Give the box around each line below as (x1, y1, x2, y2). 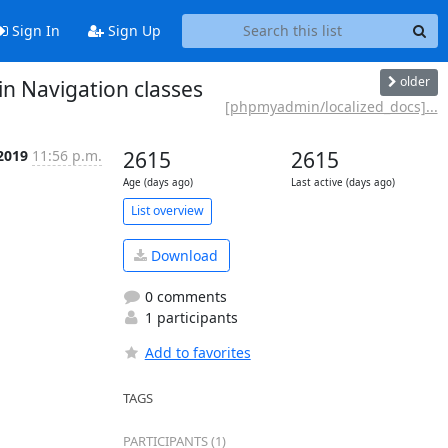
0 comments (140, 287, 227, 306)
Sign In (7, 21, 60, 41)
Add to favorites (144, 343, 251, 362)
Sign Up (103, 21, 161, 41)
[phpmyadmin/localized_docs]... (224, 96, 438, 116)
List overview (130, 202, 204, 219)
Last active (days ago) (290, 175, 395, 189)
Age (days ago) (122, 175, 193, 189)
